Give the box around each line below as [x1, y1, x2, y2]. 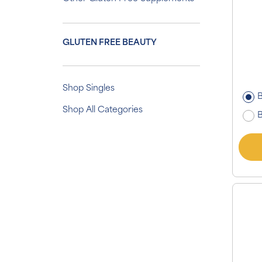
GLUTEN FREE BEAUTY [63, 39, 157, 47]
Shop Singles [63, 84, 115, 93]
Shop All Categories [63, 106, 143, 115]
